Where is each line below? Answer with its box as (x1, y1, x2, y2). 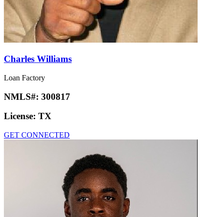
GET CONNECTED (4, 130, 70, 139)
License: (4, 111, 38, 122)
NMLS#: (4, 91, 41, 102)
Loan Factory (4, 73, 45, 82)
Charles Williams (4, 54, 72, 64)
